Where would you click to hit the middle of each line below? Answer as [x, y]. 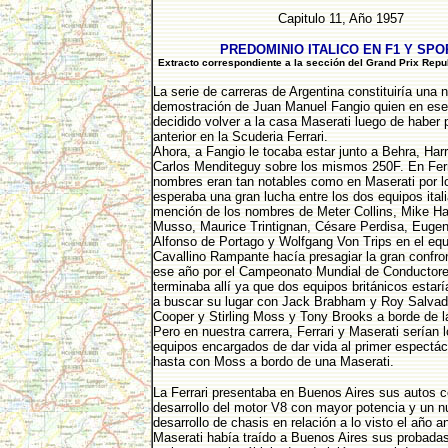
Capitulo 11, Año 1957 [340, 18]
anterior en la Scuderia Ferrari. [242, 136]
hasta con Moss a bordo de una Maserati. [275, 361]
